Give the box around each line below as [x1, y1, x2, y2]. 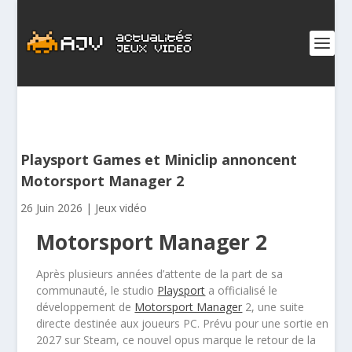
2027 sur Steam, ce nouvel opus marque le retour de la [36, 332, 317, 347]
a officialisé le [205, 283, 278, 298]
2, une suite [242, 299, 305, 314]
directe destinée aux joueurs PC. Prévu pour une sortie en [36, 316, 329, 331]
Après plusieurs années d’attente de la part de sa [36, 266, 284, 281]
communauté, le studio [36, 283, 158, 298]
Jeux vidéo [95, 200, 148, 215]
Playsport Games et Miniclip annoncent [20, 150, 298, 169]
